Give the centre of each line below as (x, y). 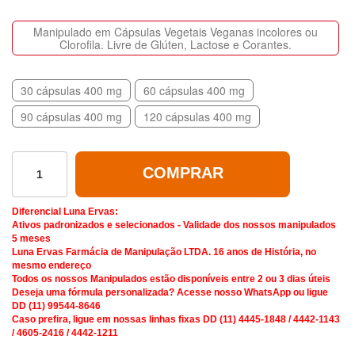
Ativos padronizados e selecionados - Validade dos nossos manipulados (174, 225)
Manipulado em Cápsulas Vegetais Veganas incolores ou (176, 32)
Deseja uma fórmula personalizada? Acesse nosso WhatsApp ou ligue (170, 293)
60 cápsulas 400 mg (194, 91)
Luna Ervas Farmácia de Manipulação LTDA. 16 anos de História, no (164, 252)
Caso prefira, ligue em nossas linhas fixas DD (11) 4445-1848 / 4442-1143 (176, 320)
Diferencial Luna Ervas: (65, 212)
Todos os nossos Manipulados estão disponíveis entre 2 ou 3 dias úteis (171, 279)
